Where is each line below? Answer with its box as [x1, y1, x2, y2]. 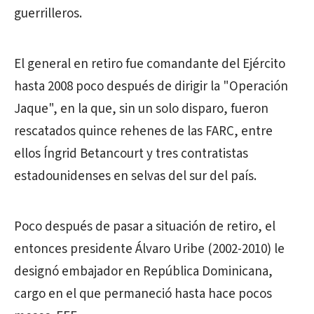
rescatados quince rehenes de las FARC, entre [14, 122, 273, 141]
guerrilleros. [14, 4, 82, 23]
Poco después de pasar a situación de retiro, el [14, 217, 275, 236]
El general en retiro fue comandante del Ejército [14, 55, 285, 74]
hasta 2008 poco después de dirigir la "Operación [14, 77, 288, 96]
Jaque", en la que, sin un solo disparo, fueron [14, 100, 268, 118]
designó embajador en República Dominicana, [14, 262, 273, 281]
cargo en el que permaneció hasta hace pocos [14, 285, 272, 303]
